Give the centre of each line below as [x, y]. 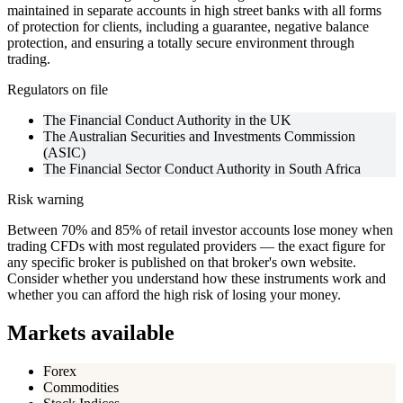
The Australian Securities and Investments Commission [199, 137]
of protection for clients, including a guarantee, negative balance [188, 27]
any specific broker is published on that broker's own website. [182, 263]
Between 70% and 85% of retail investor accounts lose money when [200, 230]
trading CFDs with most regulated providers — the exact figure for [196, 246]
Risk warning [45, 200]
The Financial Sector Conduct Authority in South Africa [202, 169]
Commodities [81, 388]
